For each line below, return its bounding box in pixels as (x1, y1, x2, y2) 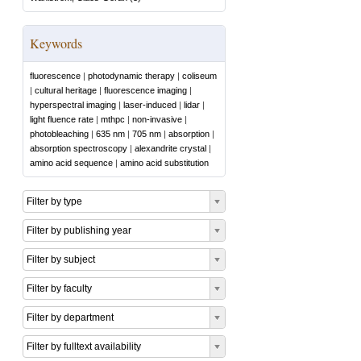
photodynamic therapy (88, 71, 175, 81)
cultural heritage (35, 85, 97, 95)
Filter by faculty (27, 283, 92, 294)
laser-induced (123, 100, 176, 110)
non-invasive (132, 114, 182, 124)
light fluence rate (30, 114, 93, 124)
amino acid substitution (120, 158, 209, 168)
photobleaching (30, 129, 89, 139)
